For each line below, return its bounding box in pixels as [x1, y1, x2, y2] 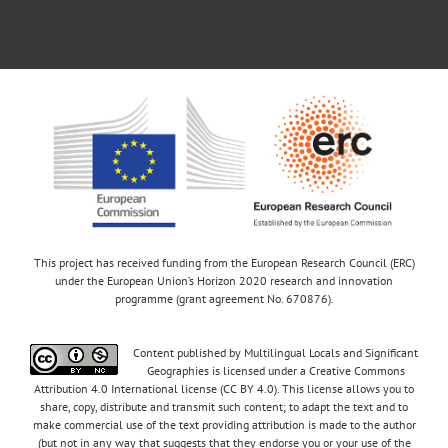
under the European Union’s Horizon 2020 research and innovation [55, 273, 393, 289]
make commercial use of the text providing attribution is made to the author [32, 417, 416, 433]
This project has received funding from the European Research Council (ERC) [33, 255, 415, 271]
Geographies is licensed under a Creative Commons [146, 363, 405, 379]
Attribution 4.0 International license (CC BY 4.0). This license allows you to [34, 381, 414, 397]
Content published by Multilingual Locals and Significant [133, 345, 418, 361]
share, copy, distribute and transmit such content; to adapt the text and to [40, 399, 408, 415]
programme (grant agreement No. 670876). [114, 291, 334, 307]
